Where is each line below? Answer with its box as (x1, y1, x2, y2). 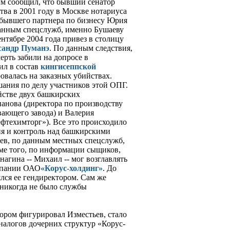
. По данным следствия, (49, 44, 132, 53)
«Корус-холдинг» (41, 164, 103, 173)
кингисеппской (41, 62, 96, 71)
